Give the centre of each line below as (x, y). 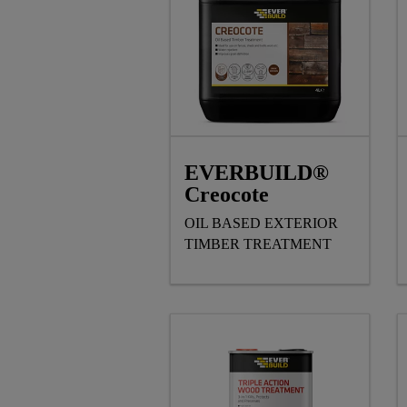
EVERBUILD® (257, 173)
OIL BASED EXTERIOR (261, 223)
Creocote (227, 195)
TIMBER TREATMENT (258, 244)
